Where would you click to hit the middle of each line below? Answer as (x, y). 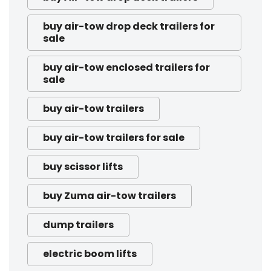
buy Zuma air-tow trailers (109, 196)
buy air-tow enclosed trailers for (126, 68)
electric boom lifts (90, 254)
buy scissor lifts (83, 167)
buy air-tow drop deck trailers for (129, 27)
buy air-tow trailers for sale (114, 138)
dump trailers (78, 225)
